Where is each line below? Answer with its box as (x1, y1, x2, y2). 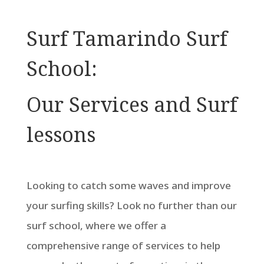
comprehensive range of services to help (26, 238, 220, 252)
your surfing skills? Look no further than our (26, 198, 237, 212)
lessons (26, 120, 95, 148)
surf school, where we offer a (26, 218, 166, 232)
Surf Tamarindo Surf (26, 24, 227, 52)
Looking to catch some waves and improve (26, 178, 231, 192)
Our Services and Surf (26, 90, 237, 118)
